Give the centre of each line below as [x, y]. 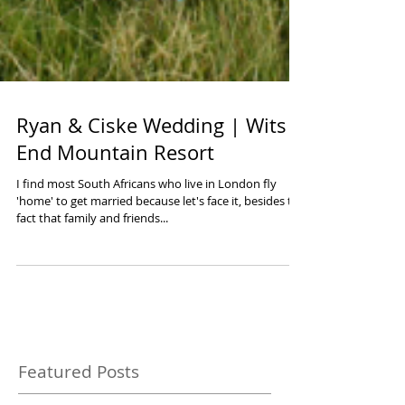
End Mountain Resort [115, 234]
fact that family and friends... [92, 299]
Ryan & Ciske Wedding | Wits [151, 207]
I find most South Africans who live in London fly [146, 265]
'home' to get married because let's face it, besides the [161, 282]
